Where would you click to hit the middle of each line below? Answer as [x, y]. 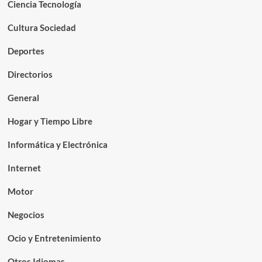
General [23, 98]
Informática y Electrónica [57, 144]
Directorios [30, 74]
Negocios [26, 215]
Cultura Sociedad [42, 27]
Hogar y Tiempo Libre [50, 121]
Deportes [26, 51]
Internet [24, 168]
